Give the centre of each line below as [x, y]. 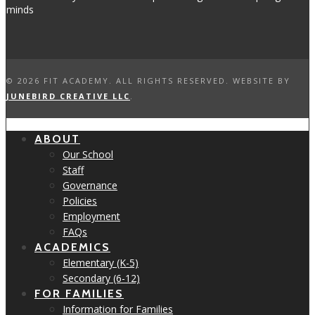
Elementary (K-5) [101, 263]
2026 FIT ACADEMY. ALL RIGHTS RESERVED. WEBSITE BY [154, 81]
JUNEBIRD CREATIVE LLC [68, 96]
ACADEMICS [72, 247]
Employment [91, 217]
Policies [80, 201]
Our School [88, 155]
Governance [90, 186]
